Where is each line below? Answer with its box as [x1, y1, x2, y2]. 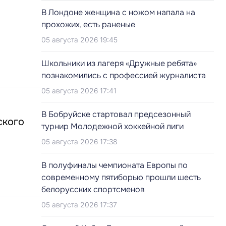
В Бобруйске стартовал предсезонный [41, 109, 191, 120]
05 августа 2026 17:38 [41, 137, 118, 146]
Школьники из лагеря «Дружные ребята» [41, 58, 197, 69]
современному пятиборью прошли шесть [41, 172, 201, 183]
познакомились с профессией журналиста [41, 70, 206, 81]
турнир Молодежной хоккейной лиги [41, 121, 184, 132]
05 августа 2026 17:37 [41, 200, 117, 209]
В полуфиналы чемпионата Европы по [41, 160, 188, 171]
